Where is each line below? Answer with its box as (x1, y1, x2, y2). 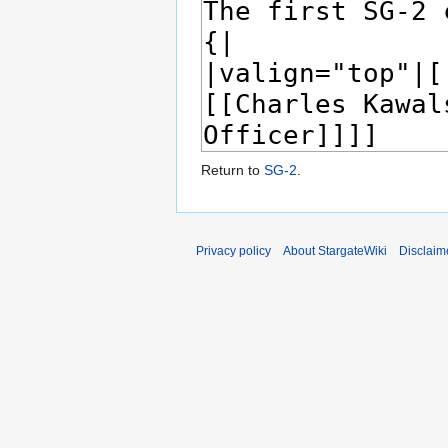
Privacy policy (196, 244, 271, 259)
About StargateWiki (283, 244, 387, 259)
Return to (201, 162, 264, 179)
